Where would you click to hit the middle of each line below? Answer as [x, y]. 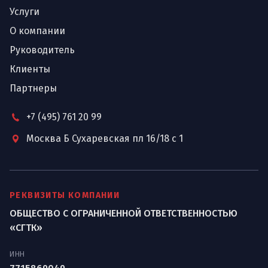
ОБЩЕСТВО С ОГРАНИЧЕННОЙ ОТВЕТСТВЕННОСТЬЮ [124, 213]
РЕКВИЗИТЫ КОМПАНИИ [65, 195]
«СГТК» [26, 228]
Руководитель [42, 50]
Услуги [25, 12]
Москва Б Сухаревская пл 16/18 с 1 [105, 138]
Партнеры [33, 88]
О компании [37, 31]
